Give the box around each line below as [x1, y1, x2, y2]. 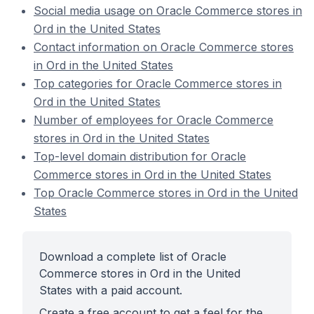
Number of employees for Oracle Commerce [34, 113, 273, 127]
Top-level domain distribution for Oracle [34, 149, 246, 163]
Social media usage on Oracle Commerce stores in [34, 4, 302, 18]
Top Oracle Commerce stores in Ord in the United [34, 186, 298, 200]
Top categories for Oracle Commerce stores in [34, 76, 282, 90]
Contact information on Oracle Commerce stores [34, 40, 294, 54]
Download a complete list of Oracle [39, 250, 226, 264]
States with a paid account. [39, 283, 182, 297]
